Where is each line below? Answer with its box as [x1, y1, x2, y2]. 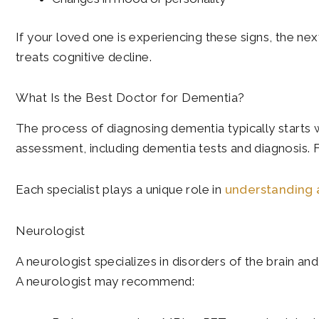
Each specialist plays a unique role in [16, 182, 225, 197]
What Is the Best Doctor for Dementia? [16, 90, 245, 105]
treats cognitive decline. [16, 49, 152, 64]
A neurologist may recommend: [16, 273, 195, 288]
